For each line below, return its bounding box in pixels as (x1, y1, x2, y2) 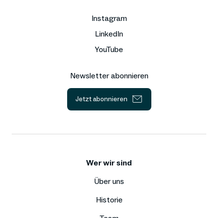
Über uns (94, 176, 124, 186)
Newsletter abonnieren (70, 71, 148, 81)
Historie (95, 195, 123, 204)
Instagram (91, 14, 127, 23)
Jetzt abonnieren (75, 95, 127, 104)
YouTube (95, 45, 123, 54)
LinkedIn (95, 29, 123, 39)
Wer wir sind (86, 158, 132, 167)
